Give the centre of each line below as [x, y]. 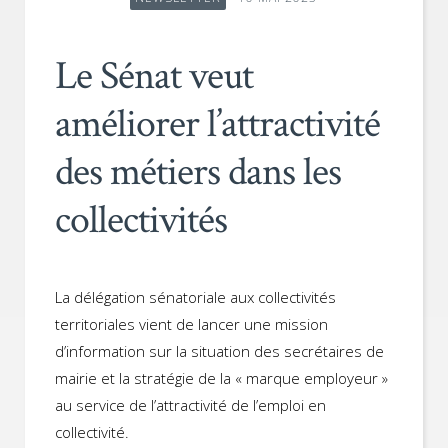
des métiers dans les [198, 171]
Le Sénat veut [154, 75]
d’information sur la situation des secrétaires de [219, 350]
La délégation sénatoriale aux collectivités [195, 296]
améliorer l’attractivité [217, 123]
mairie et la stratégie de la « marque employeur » [221, 377]
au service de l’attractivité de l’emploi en [190, 404]
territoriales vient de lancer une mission [191, 323]
